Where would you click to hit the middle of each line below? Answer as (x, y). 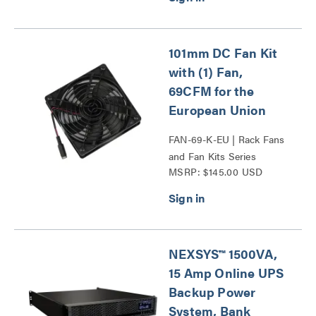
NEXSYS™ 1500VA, (223, 254)
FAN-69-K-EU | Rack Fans (227, 139)
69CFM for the (212, 91)
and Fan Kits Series (212, 156)
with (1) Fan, (206, 72)
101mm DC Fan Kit (223, 53)
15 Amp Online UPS (226, 273)
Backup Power (212, 292)
